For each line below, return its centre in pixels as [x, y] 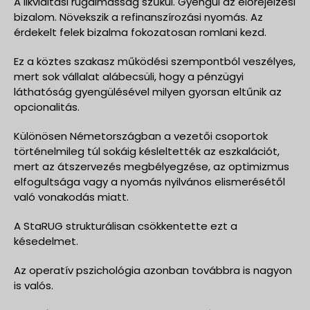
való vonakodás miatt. [71, 197]
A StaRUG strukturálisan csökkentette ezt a [126, 226]
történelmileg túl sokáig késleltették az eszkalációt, [147, 151]
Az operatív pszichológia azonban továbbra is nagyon [153, 270]
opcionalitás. [47, 107]
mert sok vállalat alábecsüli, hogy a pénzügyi [129, 76]
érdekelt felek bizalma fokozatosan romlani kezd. [140, 32]
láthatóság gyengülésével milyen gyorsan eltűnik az [148, 91]
